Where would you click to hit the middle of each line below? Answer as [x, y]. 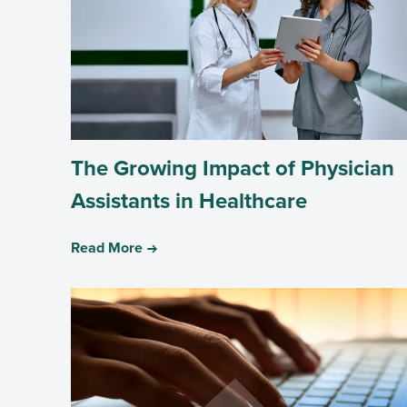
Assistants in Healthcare [189, 201]
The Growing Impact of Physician [233, 169]
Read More [107, 248]
